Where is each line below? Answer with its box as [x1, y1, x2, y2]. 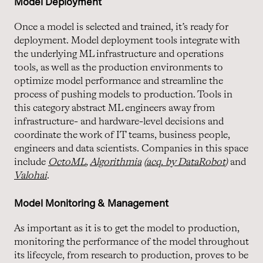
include [14, 157, 48, 167]
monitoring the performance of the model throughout [14, 237, 249, 247]
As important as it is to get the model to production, [14, 223, 240, 234]
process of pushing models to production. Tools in [14, 89, 232, 100]
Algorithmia [90, 157, 141, 167]
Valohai [14, 170, 47, 181]
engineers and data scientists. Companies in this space [14, 143, 248, 154]
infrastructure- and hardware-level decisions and [14, 116, 224, 127]
